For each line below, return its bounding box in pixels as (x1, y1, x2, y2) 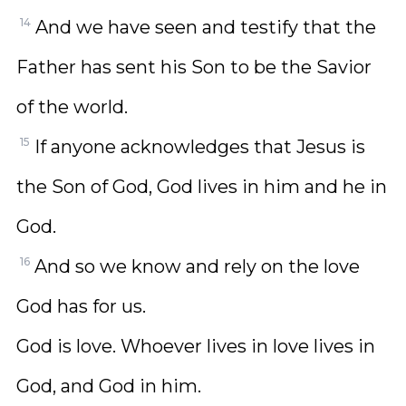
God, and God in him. (16, 375, 201, 397)
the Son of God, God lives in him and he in (16, 176, 387, 198)
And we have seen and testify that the (35, 16, 376, 38)
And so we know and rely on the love (34, 256, 360, 277)
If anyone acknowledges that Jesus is (34, 136, 365, 158)
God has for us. (16, 295, 146, 317)
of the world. (16, 96, 128, 118)
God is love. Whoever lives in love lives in (16, 335, 375, 357)
